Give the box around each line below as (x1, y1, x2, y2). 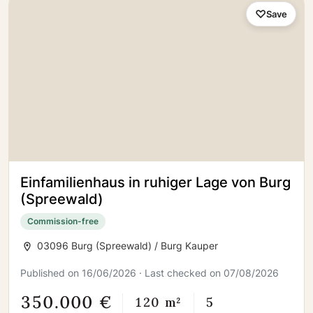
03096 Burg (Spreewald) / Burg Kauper (34, 240, 218, 252)
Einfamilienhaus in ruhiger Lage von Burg (20, 174, 291, 191)
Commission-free (27, 216, 99, 226)
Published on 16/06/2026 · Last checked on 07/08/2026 (20, 267, 279, 279)
